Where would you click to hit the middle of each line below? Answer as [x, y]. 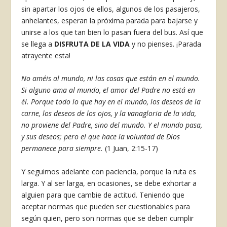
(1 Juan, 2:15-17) [132, 148]
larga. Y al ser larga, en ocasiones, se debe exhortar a [109, 183]
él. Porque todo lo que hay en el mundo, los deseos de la [111, 102]
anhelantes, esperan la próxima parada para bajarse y [110, 21]
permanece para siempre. [63, 148]
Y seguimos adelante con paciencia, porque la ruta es [109, 171]
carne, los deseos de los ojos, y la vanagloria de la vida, [109, 113]
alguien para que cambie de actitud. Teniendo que [103, 195]
